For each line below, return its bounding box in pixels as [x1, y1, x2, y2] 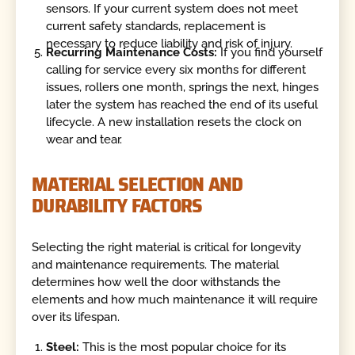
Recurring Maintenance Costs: [46, 45, 218, 60]
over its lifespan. [32, 310, 120, 325]
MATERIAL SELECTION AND [32, 167, 243, 200]
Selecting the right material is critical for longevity [32, 240, 302, 255]
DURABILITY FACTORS [32, 189, 203, 221]
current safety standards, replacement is [46, 18, 266, 33]
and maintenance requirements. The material [32, 258, 280, 273]
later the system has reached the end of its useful [46, 97, 319, 113]
